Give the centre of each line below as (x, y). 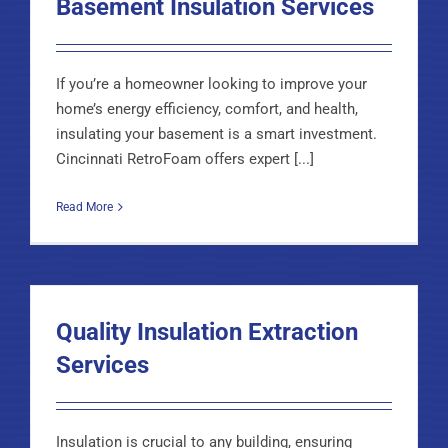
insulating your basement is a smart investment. (216, 133)
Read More (84, 206)
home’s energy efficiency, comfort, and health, (206, 108)
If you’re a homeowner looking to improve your (211, 83)
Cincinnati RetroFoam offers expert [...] (184, 158)
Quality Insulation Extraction (206, 331)
